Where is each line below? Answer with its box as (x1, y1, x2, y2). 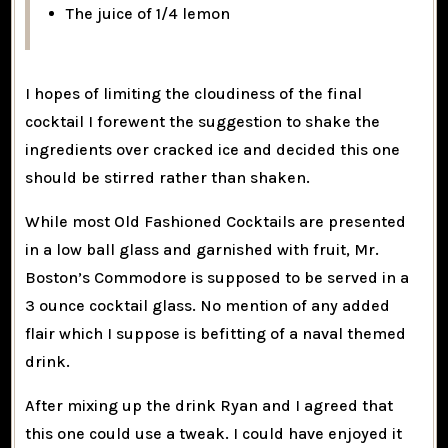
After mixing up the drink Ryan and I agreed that (25, 396, 394, 416)
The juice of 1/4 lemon (66, 4, 231, 24)
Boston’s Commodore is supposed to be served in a (25, 268, 410, 288)
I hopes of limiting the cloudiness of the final (25, 84, 363, 104)
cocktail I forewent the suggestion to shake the (25, 112, 381, 132)
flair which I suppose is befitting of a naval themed (25, 324, 407, 344)
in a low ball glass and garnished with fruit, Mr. (25, 240, 380, 260)
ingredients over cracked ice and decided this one (25, 140, 401, 160)
